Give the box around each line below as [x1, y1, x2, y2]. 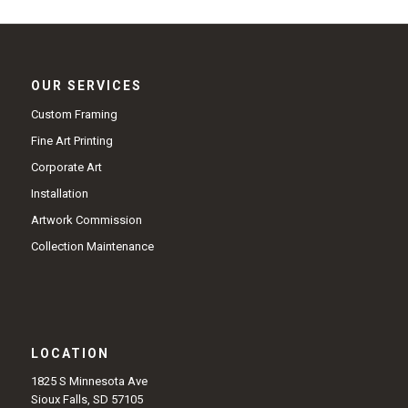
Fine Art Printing [30, 133, 113, 148]
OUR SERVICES [30, 77, 142, 93]
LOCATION [30, 345, 109, 361]
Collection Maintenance [30, 239, 154, 253]
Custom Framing [30, 107, 117, 121]
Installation [30, 186, 88, 200]
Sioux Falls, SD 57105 [30, 392, 143, 406]
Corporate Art [30, 159, 102, 174]
